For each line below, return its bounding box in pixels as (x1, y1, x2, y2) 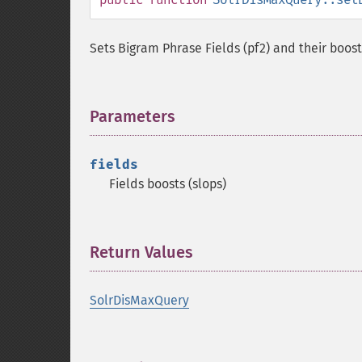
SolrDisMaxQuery (90, 293, 189, 308)
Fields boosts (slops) (109, 176, 226, 192)
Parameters (90, 107, 175, 126)
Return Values (90, 242, 193, 262)
